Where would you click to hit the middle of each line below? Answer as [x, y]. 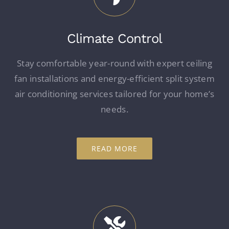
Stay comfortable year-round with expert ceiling [114, 63]
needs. [114, 109]
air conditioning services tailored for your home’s [114, 94]
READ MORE [114, 148]
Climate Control [114, 38]
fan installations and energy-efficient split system [114, 78]
